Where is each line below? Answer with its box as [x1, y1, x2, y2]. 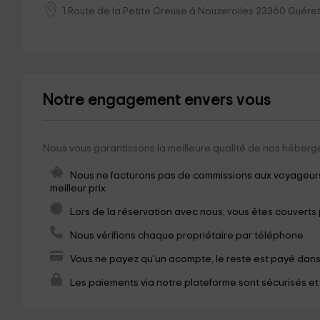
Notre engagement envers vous [42, 92, 271, 109]
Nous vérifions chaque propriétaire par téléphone [69, 230, 304, 241]
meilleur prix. [49, 183, 108, 194]
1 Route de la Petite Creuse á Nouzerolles [61, 6, 254, 16]
